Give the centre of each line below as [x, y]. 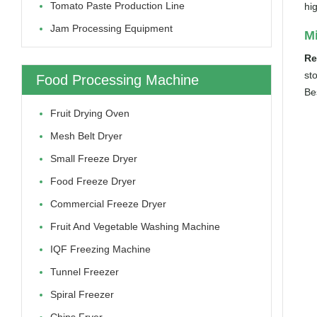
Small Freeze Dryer [94, 158]
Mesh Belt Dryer [86, 136]
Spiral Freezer [82, 294]
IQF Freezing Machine [100, 249]
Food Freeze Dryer [93, 181]
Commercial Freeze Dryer [108, 204]
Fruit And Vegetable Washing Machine [135, 226]
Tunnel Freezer [85, 272]
